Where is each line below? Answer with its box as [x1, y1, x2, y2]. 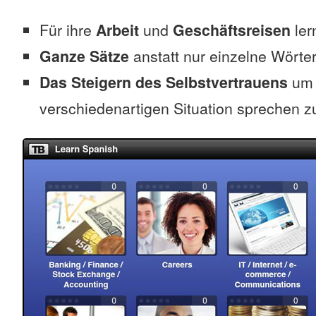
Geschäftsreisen [173, 19, 291, 41]
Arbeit [96, 19, 139, 41]
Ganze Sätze [39, 45, 129, 67]
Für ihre [39, 19, 96, 40]
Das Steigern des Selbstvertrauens [39, 71, 288, 93]
